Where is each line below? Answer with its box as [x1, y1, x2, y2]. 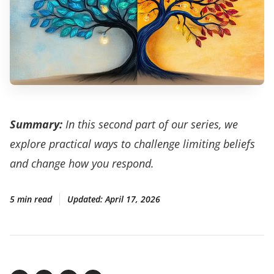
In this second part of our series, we [62, 117, 238, 131]
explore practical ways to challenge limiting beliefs [10, 136, 255, 151]
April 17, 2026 [105, 193, 160, 205]
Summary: [10, 117, 62, 131]
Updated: [67, 193, 105, 205]
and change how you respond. [10, 156, 154, 171]
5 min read [10, 193, 52, 205]
